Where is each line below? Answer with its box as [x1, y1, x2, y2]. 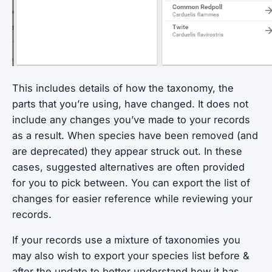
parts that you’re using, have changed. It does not [12, 98, 248, 110]
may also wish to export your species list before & [12, 250, 250, 262]
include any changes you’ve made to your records [12, 114, 250, 126]
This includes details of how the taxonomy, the [12, 82, 234, 94]
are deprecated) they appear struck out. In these [12, 145, 242, 157]
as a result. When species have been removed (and [12, 129, 258, 141]
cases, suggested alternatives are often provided [12, 161, 245, 173]
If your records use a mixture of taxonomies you [12, 234, 240, 246]
